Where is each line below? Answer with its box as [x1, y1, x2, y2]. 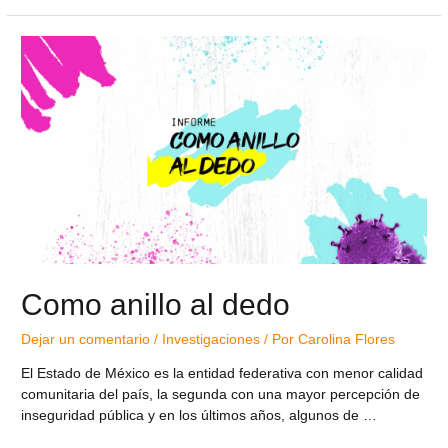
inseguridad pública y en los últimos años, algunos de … [21, 407, 378, 423]
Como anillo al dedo [21, 287, 291, 321]
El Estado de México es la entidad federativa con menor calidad [21, 365, 424, 381]
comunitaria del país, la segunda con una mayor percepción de [21, 386, 421, 402]
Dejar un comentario [21, 331, 151, 347]
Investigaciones [162, 331, 261, 347]
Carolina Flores [298, 331, 396, 347]
